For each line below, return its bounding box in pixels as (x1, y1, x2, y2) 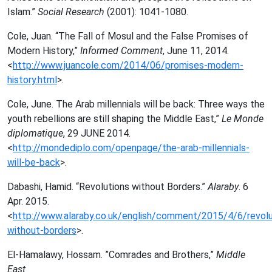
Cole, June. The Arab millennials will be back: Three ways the (7, 98, 265, 110)
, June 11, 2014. (163, 45, 229, 56)
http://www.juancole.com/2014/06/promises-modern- (13, 59, 243, 71)
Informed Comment (80, 45, 163, 56)
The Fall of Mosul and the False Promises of (58, 30, 248, 42)
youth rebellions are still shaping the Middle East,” (7, 113, 222, 124)
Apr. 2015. (7, 195, 49, 207)
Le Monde (222, 113, 263, 124)
